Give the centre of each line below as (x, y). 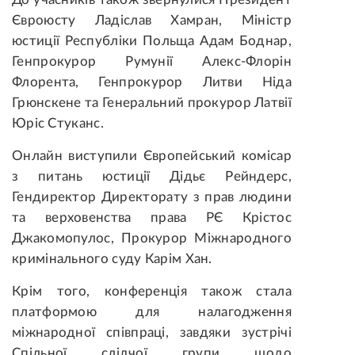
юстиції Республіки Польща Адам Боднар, (152, 41)
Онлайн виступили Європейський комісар (152, 156)
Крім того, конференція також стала (152, 292)
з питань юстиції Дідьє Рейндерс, (152, 177)
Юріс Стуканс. (58, 124)
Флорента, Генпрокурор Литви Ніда (152, 82)
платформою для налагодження (152, 312)
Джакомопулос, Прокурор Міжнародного (152, 239)
